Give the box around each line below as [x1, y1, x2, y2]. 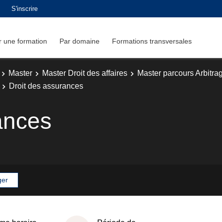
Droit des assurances [9, 81, 83, 90]
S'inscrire [11, 4, 38, 12]
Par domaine [59, 37, 100, 45]
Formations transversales [112, 37, 192, 45]
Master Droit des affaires [42, 69, 127, 77]
